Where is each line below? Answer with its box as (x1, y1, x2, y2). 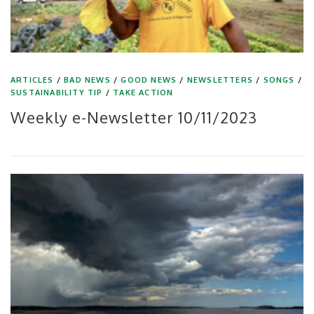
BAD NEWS (64, 74, 111, 85)
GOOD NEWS (121, 74, 177, 85)
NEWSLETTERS (186, 74, 254, 85)
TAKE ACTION (113, 87, 174, 97)
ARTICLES (11, 74, 54, 85)
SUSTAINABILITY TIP (11, 87, 103, 97)
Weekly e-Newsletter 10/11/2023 (11, 107, 257, 127)
